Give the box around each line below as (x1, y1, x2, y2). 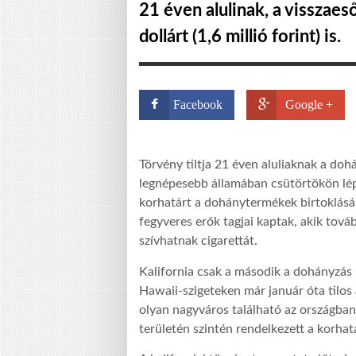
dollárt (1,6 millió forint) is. (139, 28, 341, 45)
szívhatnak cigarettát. (139, 234, 257, 248)
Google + (285, 98, 333, 111)
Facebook (173, 98, 222, 111)
